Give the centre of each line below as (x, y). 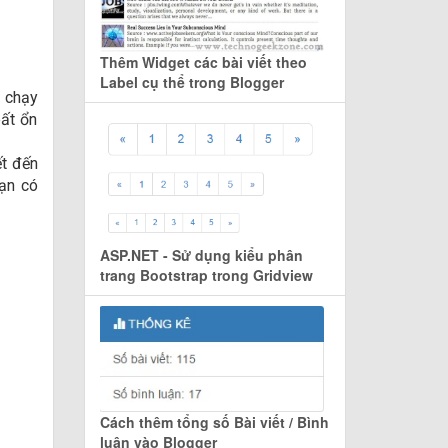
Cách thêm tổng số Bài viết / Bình (214, 421)
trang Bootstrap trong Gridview (206, 274)
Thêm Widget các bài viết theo (203, 62)
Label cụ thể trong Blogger (191, 82)
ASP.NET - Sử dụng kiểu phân (201, 254)
